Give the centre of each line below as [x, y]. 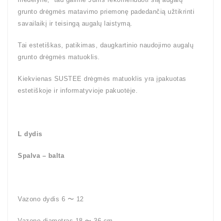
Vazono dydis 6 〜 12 [51, 199]
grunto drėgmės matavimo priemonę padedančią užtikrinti [106, 11]
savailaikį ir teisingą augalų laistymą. [75, 23]
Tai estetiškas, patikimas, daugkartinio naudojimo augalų [106, 45]
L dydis [30, 134]
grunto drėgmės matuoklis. [59, 57]
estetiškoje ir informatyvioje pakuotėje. [78, 90]
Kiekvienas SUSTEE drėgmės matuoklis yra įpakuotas [102, 78]
